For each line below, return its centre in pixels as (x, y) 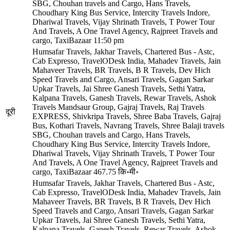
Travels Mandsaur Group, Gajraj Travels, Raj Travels (118, 107)
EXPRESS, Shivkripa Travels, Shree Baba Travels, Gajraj (127, 116)
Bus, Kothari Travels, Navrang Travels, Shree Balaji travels (128, 125)
